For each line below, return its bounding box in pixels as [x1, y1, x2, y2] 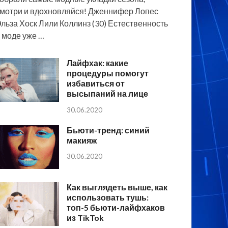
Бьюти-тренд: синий [67, 125, 150, 135]
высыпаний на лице [67, 88, 149, 98]
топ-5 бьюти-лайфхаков [67, 202, 165, 212]
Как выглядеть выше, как [67, 182, 168, 192]
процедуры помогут [67, 68, 149, 78]
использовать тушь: [67, 192, 149, 202]
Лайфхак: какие [67, 58, 129, 68]
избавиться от [67, 78, 125, 88]
